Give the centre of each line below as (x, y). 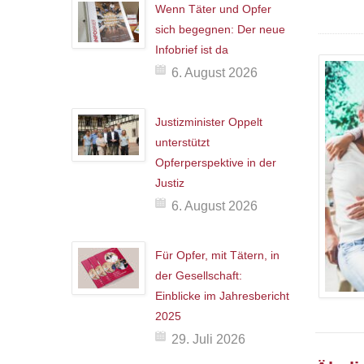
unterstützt (182, 142)
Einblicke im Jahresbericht (222, 296)
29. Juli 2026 (208, 339)
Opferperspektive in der (216, 162)
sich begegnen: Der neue (220, 29)
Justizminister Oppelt (209, 122)
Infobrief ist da (192, 50)
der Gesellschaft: (199, 275)
